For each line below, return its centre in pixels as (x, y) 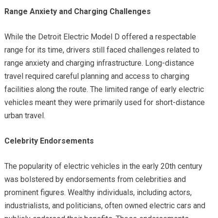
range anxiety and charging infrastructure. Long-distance (99, 63)
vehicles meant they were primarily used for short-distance (104, 102)
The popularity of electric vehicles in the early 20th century (103, 166)
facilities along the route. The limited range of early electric (104, 89)
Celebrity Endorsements (49, 141)
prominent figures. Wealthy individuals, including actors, (98, 192)
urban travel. (25, 115)
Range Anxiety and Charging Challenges (77, 11)
